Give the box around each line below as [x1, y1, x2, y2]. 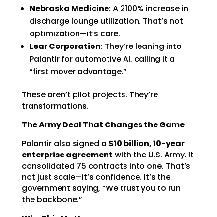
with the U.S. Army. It [114, 149, 194, 160]
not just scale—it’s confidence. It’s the [21, 171, 170, 183]
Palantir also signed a [21, 138, 107, 149]
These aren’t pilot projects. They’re [21, 89, 158, 100]
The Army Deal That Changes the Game [21, 119, 185, 130]
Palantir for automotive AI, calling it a [29, 53, 175, 64]
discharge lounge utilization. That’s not [29, 15, 183, 27]
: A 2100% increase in [108, 3, 188, 14]
